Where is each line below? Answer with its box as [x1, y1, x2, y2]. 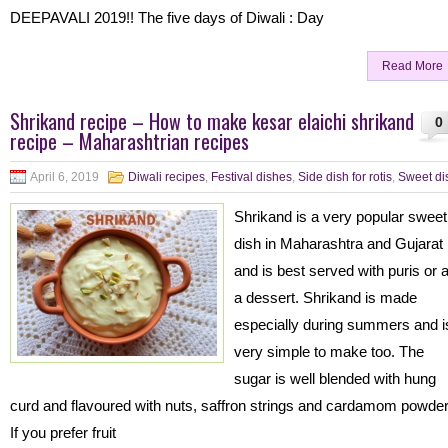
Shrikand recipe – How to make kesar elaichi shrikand [10, 106, 414, 136]
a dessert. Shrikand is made [234, 289, 417, 306]
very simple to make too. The [234, 343, 424, 360]
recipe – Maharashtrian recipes [10, 126, 249, 156]
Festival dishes [211, 170, 292, 184]
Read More [382, 59, 443, 73]
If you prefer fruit [10, 424, 116, 441]
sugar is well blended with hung [234, 370, 436, 387]
